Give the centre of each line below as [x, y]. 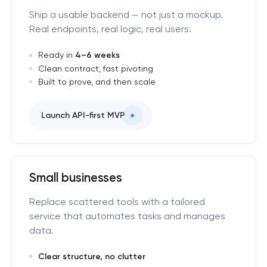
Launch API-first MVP [83, 115]
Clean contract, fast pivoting [95, 69]
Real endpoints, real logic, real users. [110, 29]
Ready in [56, 55]
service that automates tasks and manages [127, 216]
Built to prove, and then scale [97, 82]
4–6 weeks [97, 55]
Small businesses [75, 177]
